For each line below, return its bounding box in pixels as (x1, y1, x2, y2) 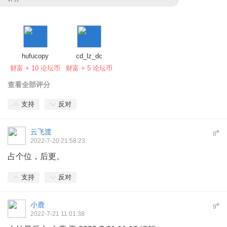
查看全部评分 (8, 80, 50, 89)
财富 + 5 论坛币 (66, 64, 113, 72)
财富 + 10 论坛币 (10, 64, 60, 72)
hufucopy (22, 52, 49, 60)
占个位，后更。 (8, 152, 64, 161)
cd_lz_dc (76, 52, 103, 60)
